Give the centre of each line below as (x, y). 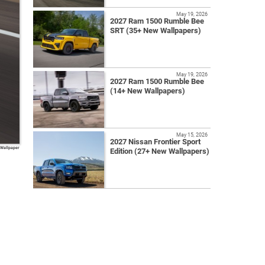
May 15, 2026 (192, 135)
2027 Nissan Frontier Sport (155, 142)
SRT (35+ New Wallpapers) (156, 31)
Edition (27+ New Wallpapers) (160, 151)
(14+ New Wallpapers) (148, 91)
